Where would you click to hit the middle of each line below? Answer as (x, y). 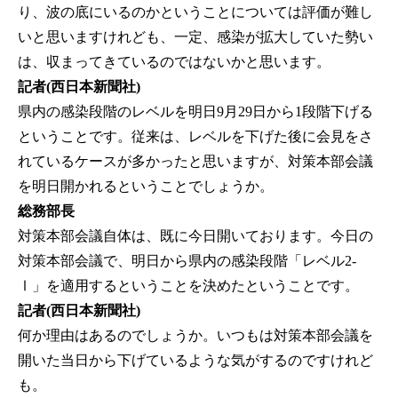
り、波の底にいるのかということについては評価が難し (195, 12)
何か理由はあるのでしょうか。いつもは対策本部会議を (195, 336)
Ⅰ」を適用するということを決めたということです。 (188, 286)
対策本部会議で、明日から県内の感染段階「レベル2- (187, 261)
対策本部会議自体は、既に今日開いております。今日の (195, 236)
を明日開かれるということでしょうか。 (146, 187)
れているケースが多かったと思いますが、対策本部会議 (195, 162)
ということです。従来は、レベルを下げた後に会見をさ (195, 137)
